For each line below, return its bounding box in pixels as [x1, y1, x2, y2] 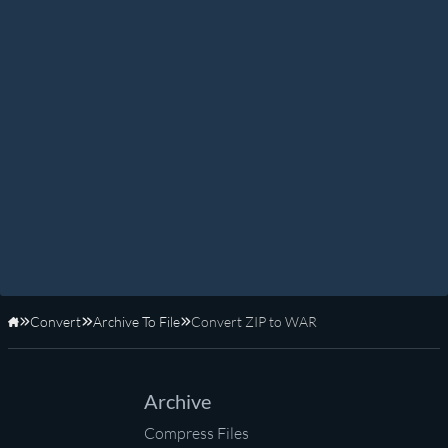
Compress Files [144, 423, 249, 444]
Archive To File [92, 313, 180, 331]
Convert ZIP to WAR [190, 313, 317, 331]
